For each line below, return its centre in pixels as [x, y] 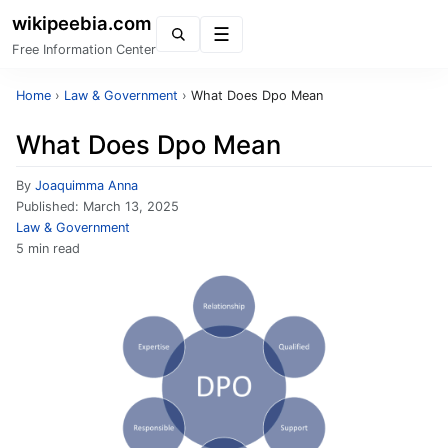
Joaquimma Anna [86, 185]
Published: [49, 206]
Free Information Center [84, 49]
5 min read [48, 248]
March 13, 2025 [131, 206]
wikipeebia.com [82, 23]
